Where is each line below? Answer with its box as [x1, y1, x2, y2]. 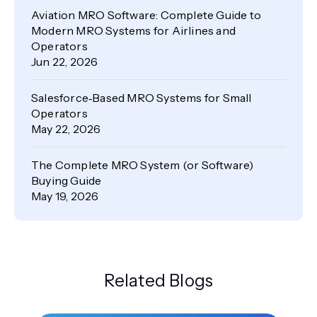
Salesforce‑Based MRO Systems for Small [31, 90, 252, 105]
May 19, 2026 [31, 188, 99, 203]
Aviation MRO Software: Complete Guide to [31, 7, 262, 22]
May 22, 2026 [31, 121, 101, 136]
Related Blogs [103, 270, 214, 291]
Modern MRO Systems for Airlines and [31, 23, 236, 38]
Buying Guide [31, 173, 102, 188]
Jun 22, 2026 [31, 54, 98, 69]
